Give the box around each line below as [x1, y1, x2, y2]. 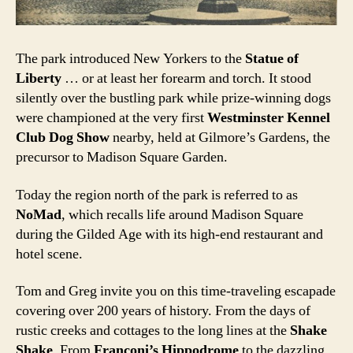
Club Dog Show [16, 128, 110, 147]
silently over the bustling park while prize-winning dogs [16, 89, 331, 108]
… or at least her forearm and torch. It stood [61, 69, 311, 88]
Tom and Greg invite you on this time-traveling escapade [16, 282, 336, 301]
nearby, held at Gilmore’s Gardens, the [110, 128, 330, 147]
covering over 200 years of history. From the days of [16, 302, 310, 321]
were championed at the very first [16, 109, 207, 128]
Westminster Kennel [207, 109, 330, 128]
